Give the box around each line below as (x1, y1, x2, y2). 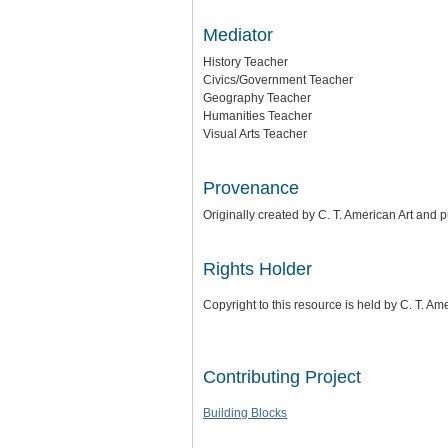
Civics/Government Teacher (203, 73, 353, 87)
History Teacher (203, 55, 288, 69)
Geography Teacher (203, 91, 311, 105)
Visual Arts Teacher (203, 127, 307, 141)
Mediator (203, 25, 273, 45)
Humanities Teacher (203, 109, 312, 123)
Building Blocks (203, 406, 287, 420)
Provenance (203, 178, 299, 198)
